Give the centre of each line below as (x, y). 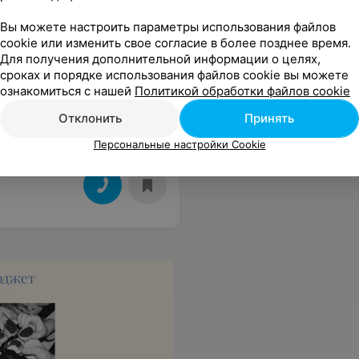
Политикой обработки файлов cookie (242, 91)
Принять (269, 118)
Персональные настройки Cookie (179, 144)
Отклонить (90, 118)
